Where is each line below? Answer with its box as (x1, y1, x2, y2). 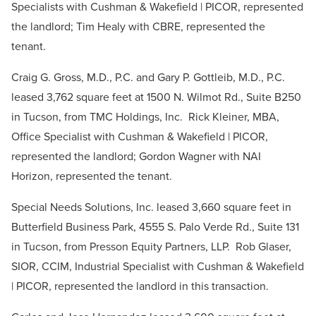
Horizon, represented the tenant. (11, 168, 172, 185)
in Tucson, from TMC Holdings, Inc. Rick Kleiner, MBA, (11, 109, 279, 126)
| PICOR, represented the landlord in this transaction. (11, 278, 269, 295)
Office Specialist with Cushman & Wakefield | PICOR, (11, 128, 268, 145)
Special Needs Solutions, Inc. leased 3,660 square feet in (11, 199, 291, 216)
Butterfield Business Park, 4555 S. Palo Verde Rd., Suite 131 (11, 219, 299, 236)
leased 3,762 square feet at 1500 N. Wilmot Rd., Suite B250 (11, 89, 301, 106)
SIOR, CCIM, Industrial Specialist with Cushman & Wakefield (11, 258, 304, 275)
